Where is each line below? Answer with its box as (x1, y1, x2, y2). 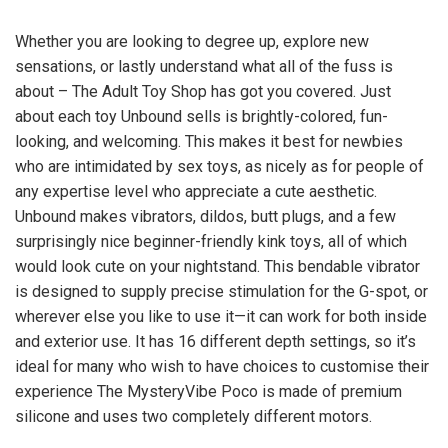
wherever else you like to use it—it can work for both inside (15, 307, 427, 326)
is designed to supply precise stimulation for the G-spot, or (15, 282, 428, 301)
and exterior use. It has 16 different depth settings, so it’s (15, 332, 416, 351)
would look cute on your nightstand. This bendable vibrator (15, 257, 420, 276)
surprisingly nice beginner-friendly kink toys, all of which (15, 232, 407, 251)
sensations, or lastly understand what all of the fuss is (15, 57, 393, 76)
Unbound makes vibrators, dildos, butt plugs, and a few (15, 207, 396, 226)
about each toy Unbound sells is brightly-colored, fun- (15, 107, 388, 126)
